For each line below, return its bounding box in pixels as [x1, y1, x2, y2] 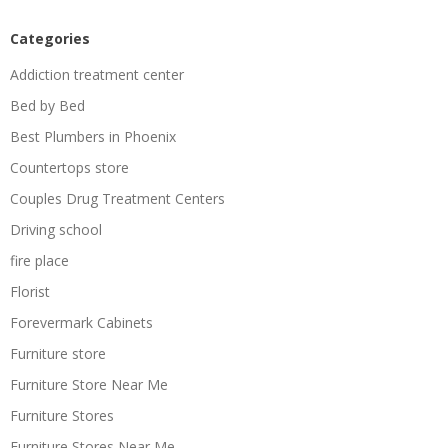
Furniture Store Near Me [10, 374, 168, 394]
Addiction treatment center [10, 64, 184, 84]
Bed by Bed [10, 95, 85, 115]
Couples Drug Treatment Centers [10, 188, 225, 208]
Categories [10, 28, 90, 48]
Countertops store [10, 157, 129, 177]
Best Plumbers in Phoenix [10, 126, 176, 146]
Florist [10, 281, 50, 301]
